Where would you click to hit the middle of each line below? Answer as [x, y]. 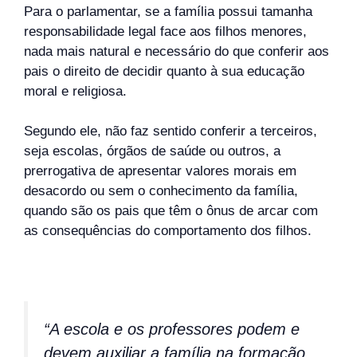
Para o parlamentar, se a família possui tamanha [168, 11]
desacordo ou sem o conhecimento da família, [161, 191]
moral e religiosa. [75, 91]
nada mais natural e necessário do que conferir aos [177, 51]
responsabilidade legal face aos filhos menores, [165, 31]
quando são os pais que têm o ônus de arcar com [171, 211]
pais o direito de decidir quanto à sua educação [164, 71]
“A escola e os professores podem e [172, 330]
